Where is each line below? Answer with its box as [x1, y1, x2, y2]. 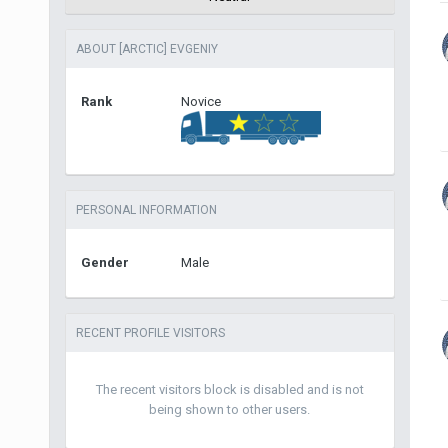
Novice [180, 94, 221, 109]
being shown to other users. [149, 402, 311, 417]
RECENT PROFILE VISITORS [75, 326, 225, 340]
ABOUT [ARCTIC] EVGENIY [75, 42, 218, 56]
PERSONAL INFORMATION [75, 203, 217, 217]
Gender [80, 255, 129, 270]
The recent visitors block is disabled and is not [95, 382, 364, 397]
